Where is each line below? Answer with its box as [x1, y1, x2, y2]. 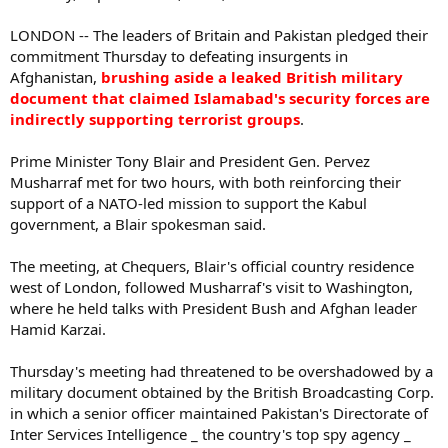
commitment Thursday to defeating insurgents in [10, 46, 348, 66]
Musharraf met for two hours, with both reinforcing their [10, 172, 401, 192]
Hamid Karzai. [10, 319, 106, 339]
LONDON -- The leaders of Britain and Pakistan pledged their [10, 25, 428, 45]
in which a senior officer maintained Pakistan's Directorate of [10, 403, 428, 423]
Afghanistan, [10, 67, 101, 87]
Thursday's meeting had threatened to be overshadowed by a [10, 361, 433, 381]
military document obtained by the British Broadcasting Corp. [10, 382, 434, 402]
